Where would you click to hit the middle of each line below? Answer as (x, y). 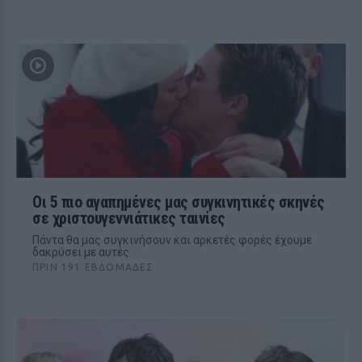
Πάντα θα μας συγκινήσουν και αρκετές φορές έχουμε (172, 240)
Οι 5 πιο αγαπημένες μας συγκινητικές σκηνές (179, 202)
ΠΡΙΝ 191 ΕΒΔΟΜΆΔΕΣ (93, 267)
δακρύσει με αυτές (81, 252)
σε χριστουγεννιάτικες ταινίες (129, 218)
